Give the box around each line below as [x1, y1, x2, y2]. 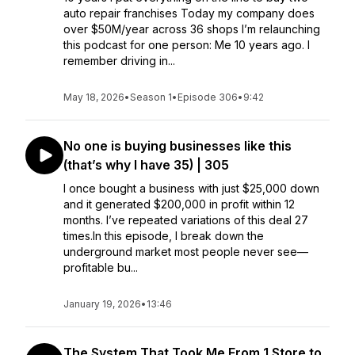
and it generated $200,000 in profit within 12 [63, 197, 295, 211]
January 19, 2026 [63, 298, 141, 310]
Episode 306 [177, 91, 238, 103]
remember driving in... [63, 54, 175, 67]
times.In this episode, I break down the [63, 229, 264, 242]
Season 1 [130, 91, 172, 103]
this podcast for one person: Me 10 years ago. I [63, 38, 310, 52]
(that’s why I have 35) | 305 [63, 157, 229, 173]
